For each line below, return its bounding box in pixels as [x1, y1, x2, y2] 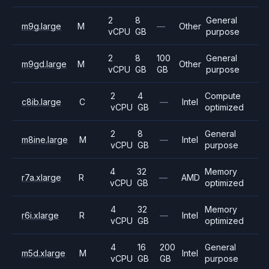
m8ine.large [22, 134, 68, 145]
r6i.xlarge [22, 210, 59, 220]
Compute [204, 91, 241, 101]
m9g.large [22, 20, 61, 31]
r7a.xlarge [22, 172, 61, 183]
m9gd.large [22, 58, 67, 69]
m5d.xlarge [22, 247, 65, 258]
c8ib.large [22, 96, 61, 107]
